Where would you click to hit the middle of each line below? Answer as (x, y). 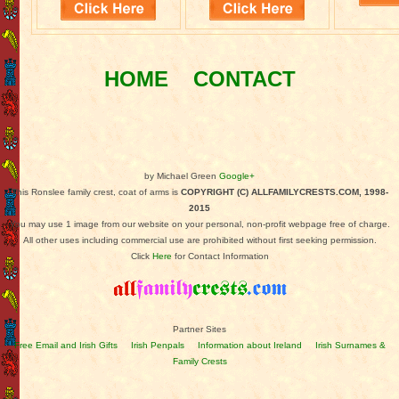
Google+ (237, 175)
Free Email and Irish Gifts (65, 345)
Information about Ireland (249, 345)
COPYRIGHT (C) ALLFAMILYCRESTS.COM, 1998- (284, 191)
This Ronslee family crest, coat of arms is (96, 191)
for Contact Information (220, 256)
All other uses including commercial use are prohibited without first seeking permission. (199, 240)
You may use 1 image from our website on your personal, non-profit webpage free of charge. (199, 224)
